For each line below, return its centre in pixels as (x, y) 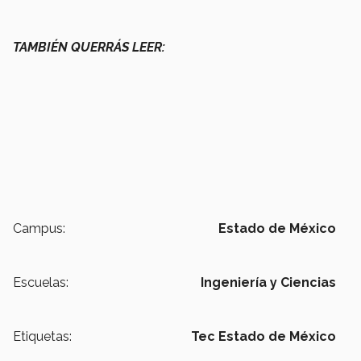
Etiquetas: (42, 337)
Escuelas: (41, 283)
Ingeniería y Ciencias (268, 283)
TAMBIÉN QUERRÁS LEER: (89, 48)
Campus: (39, 229)
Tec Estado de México (263, 337)
